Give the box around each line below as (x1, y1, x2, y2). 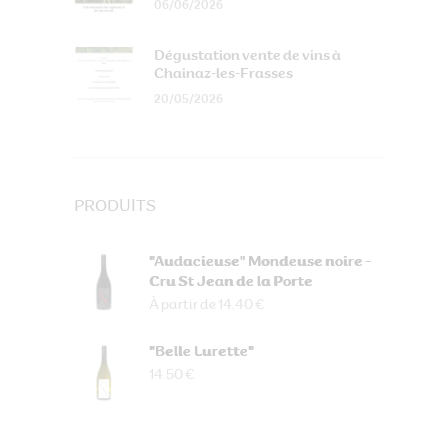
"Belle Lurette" (149, 344, 254, 359)
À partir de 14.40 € (149, 297, 264, 312)
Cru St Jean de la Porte (149, 274, 313, 289)
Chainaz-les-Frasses (154, 66, 293, 81)
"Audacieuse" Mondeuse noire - (149, 254, 371, 269)
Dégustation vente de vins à (154, 48, 341, 63)
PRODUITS (74, 198, 156, 215)
